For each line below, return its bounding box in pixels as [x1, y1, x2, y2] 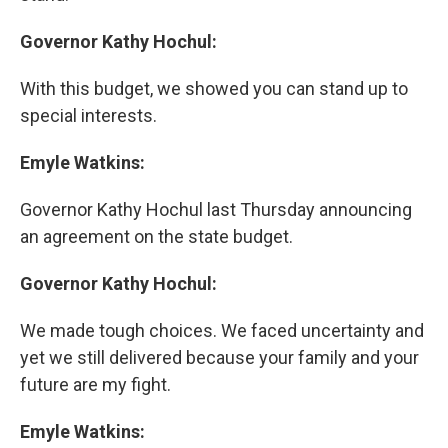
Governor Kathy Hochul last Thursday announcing [20, 199, 412, 221]
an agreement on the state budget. [20, 226, 293, 248]
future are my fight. [20, 374, 171, 396]
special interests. [20, 105, 157, 127]
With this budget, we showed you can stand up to [20, 78, 408, 100]
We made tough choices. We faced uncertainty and [20, 320, 424, 342]
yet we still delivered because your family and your [20, 347, 419, 369]
